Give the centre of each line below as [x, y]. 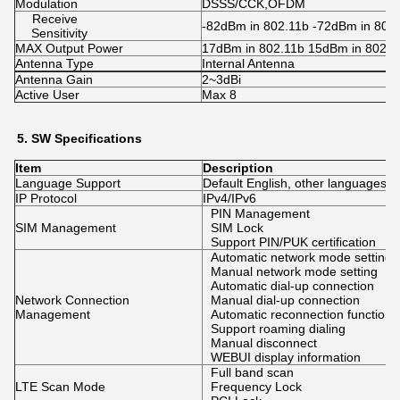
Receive [54, 19]
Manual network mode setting [294, 271]
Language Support [68, 183]
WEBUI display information [285, 357]
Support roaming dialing [278, 329]
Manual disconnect [263, 343]
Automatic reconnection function [301, 314]
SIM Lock [237, 228]
